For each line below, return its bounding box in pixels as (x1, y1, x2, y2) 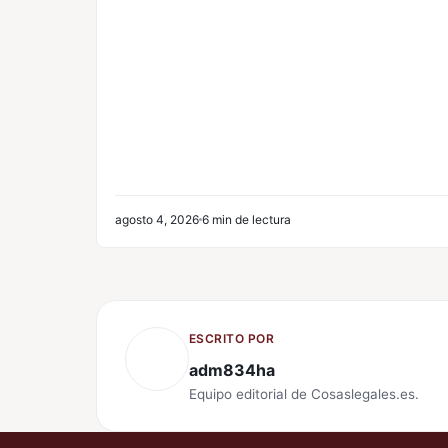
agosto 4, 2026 (115, 212, 199, 228)
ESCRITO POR (189, 331, 275, 347)
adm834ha (189, 360, 275, 381)
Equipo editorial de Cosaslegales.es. (189, 386, 419, 403)
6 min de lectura (202, 212, 291, 228)
